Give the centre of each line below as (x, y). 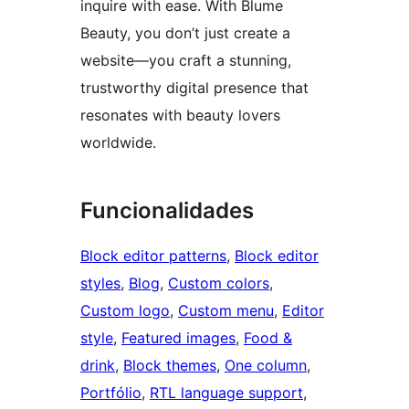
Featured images (178, 337)
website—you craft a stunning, (186, 60)
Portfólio (111, 392)
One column (266, 365)
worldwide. (118, 142)
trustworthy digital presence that (194, 87)
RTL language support (226, 392)
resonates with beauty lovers (180, 115)
